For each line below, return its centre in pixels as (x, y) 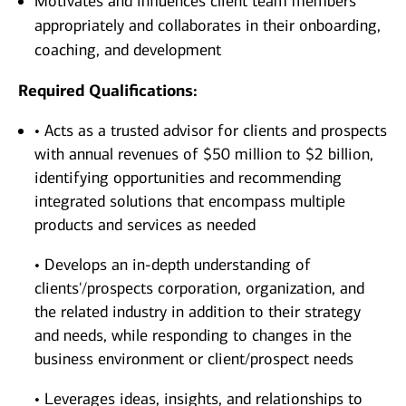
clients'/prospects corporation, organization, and (199, 289)
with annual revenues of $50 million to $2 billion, (204, 155)
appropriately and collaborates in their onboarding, (208, 26)
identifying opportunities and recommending (188, 178)
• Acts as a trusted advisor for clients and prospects (211, 131)
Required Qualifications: (108, 91)
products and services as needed (145, 225)
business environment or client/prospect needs (194, 359)
